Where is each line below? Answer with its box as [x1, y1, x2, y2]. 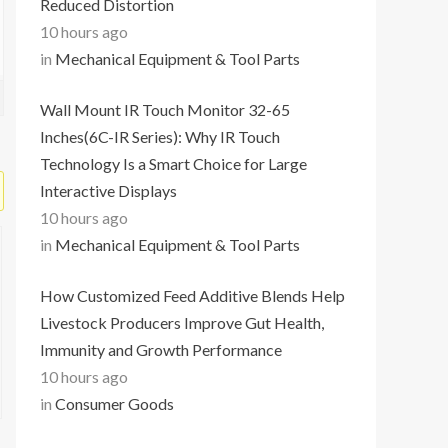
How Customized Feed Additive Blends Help [40, 286, 345, 305]
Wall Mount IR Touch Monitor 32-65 [40, 100, 290, 119]
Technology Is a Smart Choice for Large [40, 154, 307, 173]
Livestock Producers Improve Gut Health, [40, 313, 324, 332]
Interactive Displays [40, 181, 177, 200]
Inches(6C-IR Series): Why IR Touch [40, 127, 280, 146]
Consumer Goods [55, 394, 174, 413]
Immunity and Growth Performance [40, 340, 282, 359]
